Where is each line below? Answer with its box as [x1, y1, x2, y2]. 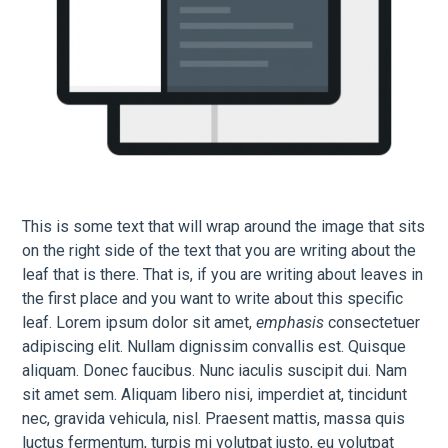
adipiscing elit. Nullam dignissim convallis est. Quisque [22, 337, 407, 357]
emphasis [256, 313, 325, 333]
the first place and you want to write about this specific [22, 289, 404, 309]
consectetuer [324, 313, 421, 333]
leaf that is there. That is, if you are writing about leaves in [22, 265, 424, 285]
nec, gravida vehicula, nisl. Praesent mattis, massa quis [22, 409, 406, 429]
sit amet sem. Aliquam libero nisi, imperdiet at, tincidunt [22, 385, 408, 405]
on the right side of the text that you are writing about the [22, 241, 417, 261]
